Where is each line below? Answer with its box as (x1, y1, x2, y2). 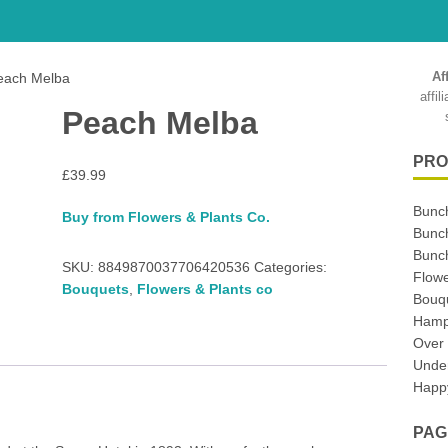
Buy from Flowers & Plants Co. (61, 209, 270, 225)
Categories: (253, 259, 327, 275)
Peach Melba (61, 105, 258, 141)
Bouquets (61, 281, 129, 297)
